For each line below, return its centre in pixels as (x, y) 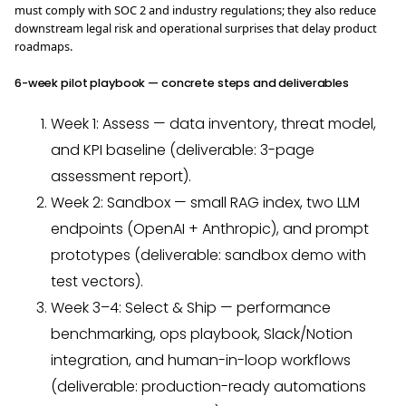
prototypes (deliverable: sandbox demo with (208, 255)
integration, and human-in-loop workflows (201, 360)
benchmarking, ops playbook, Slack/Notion (202, 334)
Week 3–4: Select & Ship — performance (191, 308)
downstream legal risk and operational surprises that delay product (196, 28)
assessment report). (121, 176)
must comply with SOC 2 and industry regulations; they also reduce (195, 10)
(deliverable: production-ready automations (208, 387)
